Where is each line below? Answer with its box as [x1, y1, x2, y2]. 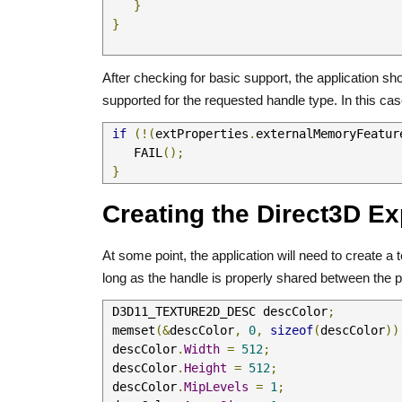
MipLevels [184, 380, 249, 394]
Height [184, 361, 227, 375]
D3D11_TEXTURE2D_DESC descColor [105, 304, 328, 319]
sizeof [270, 323, 313, 337]
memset [112, 323, 155, 337]
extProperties [155, 127, 249, 141]
